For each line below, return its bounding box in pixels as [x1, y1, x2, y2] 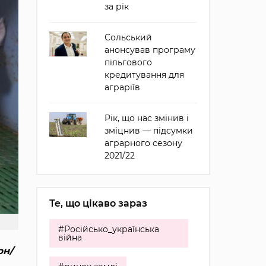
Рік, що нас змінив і [104, 113, 189, 123]
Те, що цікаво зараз [49, 198, 147, 209]
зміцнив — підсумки [104, 125, 193, 136]
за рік [104, 1, 129, 12]
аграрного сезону [104, 138, 182, 148]
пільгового [104, 57, 152, 68]
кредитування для [104, 69, 184, 80]
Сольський [104, 32, 152, 43]
